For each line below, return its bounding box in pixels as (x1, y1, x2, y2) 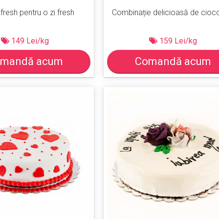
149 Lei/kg (9, 36, 49, 45)
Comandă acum (134, 55, 211, 67)
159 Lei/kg (157, 36, 197, 45)
